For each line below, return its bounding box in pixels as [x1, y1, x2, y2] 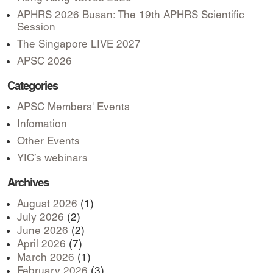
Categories [7, 78, 58, 93]
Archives [7, 175, 49, 190]
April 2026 [17, 237, 66, 250]
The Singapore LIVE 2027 [17, 37, 141, 50]
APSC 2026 [17, 54, 72, 67]
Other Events [17, 134, 80, 147]
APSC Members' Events [17, 100, 130, 113]
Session [17, 20, 55, 33]
